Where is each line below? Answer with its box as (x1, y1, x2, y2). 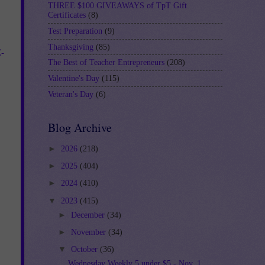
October (70, 245, 100, 254)
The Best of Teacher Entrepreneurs (48, 58, 164, 67)
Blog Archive (48, 119, 112, 136)
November (70, 227, 108, 237)
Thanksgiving (48, 42, 93, 51)
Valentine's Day (48, 73, 99, 83)
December (70, 210, 107, 219)
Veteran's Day (48, 89, 93, 99)
